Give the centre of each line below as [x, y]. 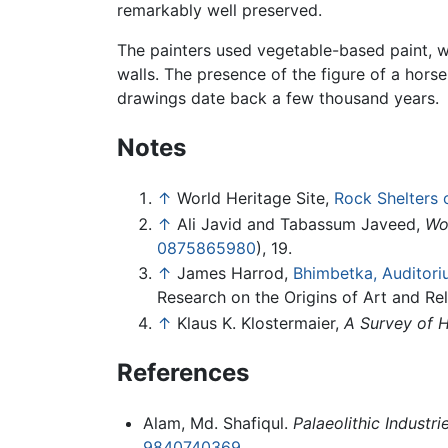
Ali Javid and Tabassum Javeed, [301, 223]
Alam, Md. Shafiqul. [217, 422]
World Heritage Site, [255, 198]
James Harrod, [235, 273]
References [183, 372]
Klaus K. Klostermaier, [260, 322]
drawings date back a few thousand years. [278, 98]
